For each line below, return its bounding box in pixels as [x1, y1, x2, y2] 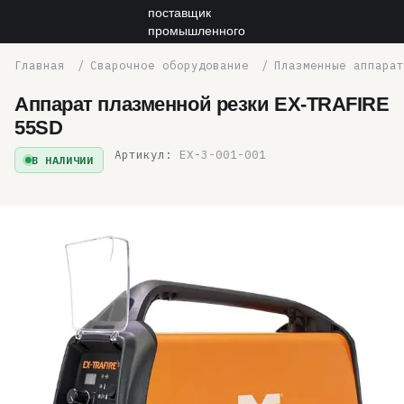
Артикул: [115, 147, 173, 161]
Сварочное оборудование [90, 58, 249, 72]
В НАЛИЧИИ [32, 153, 94, 167]
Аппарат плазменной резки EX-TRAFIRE [14, 93, 390, 115]
